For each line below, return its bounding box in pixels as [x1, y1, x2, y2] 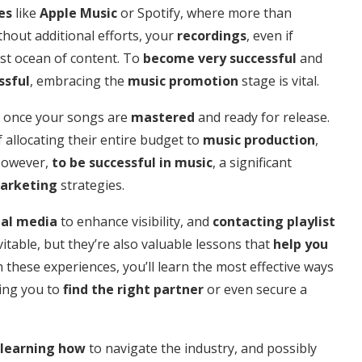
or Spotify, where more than [117, 3, 292, 22]
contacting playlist [213, 212, 335, 230]
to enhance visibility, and [57, 212, 213, 230]
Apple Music [40, 3, 117, 22]
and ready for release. [195, 107, 330, 126]
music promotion [128, 71, 238, 90]
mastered [131, 107, 195, 126]
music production [203, 130, 315, 149]
